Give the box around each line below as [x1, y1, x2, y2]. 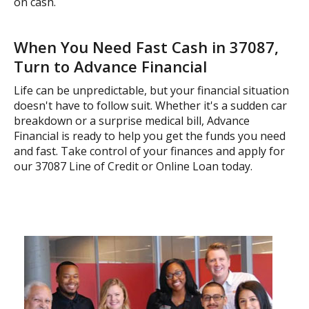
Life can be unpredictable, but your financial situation [14, 83, 289, 98]
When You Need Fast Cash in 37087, [14, 37, 279, 57]
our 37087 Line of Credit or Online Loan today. [14, 159, 252, 174]
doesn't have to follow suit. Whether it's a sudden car [14, 98, 287, 113]
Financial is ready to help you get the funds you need [14, 128, 286, 143]
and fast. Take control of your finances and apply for [14, 143, 285, 159]
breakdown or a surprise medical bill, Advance [14, 113, 250, 128]
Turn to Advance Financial [14, 56, 207, 77]
